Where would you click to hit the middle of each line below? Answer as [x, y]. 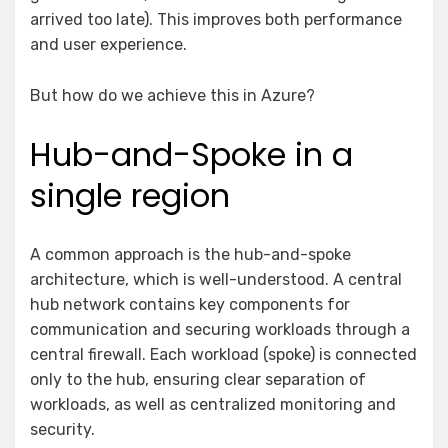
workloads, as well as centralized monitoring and [213, 404]
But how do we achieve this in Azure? [172, 95]
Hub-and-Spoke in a [191, 154]
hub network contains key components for [190, 304]
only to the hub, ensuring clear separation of [198, 379]
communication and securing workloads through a [220, 329]
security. [62, 429]
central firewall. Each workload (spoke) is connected [223, 354]
